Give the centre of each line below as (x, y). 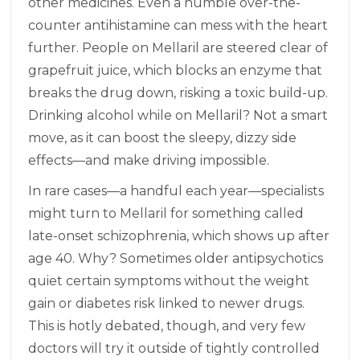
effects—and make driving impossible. (149, 160)
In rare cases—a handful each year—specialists (176, 190)
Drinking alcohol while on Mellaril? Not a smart (178, 115)
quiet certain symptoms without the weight (169, 280)
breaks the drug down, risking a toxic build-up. (178, 92)
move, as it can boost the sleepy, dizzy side (162, 137)
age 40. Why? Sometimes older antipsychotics (176, 258)
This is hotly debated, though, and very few (167, 325)
